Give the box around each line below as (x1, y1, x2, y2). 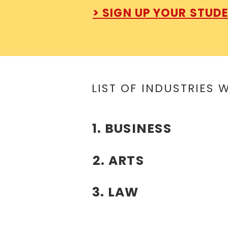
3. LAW (92, 183, 139, 201)
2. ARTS (93, 152, 144, 169)
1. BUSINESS (92, 120, 172, 137)
